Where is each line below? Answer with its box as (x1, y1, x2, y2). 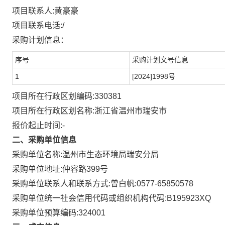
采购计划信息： (12, 36, 68, 44)
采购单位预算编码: (12, 208, 78, 217)
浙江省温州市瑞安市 (94, 106, 167, 115)
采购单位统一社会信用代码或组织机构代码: (12, 194, 167, 202)
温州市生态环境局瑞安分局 (62, 150, 159, 159)
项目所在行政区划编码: (12, 92, 94, 100)
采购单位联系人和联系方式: (12, 179, 110, 188)
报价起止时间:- (12, 121, 65, 130)
